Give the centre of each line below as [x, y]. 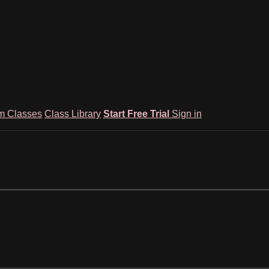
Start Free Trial [138, 113]
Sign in [187, 113]
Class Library [73, 113]
